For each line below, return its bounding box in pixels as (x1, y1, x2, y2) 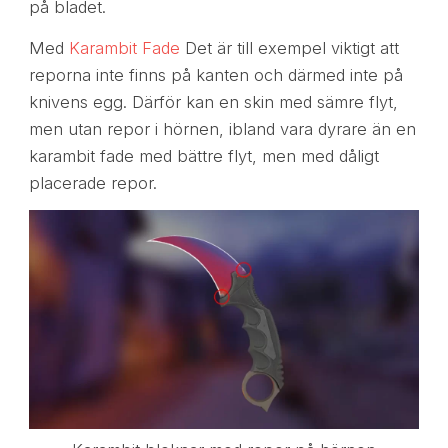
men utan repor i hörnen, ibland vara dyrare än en (28, 118, 416, 139)
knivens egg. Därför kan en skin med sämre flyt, (28, 91, 398, 112)
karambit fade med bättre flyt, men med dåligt (28, 145, 379, 166)
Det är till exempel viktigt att (179, 37, 399, 58)
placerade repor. (28, 172, 157, 193)
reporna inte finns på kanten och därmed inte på (28, 64, 403, 85)
